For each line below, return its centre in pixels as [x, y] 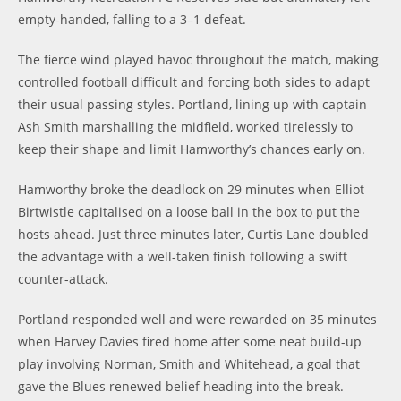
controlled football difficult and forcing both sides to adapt [194, 82]
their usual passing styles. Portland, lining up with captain [192, 104]
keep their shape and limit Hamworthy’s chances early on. [192, 149]
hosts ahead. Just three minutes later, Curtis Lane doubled [193, 234]
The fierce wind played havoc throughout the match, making [198, 60]
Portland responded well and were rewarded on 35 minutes [197, 319]
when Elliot [331, 189]
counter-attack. [63, 279]
